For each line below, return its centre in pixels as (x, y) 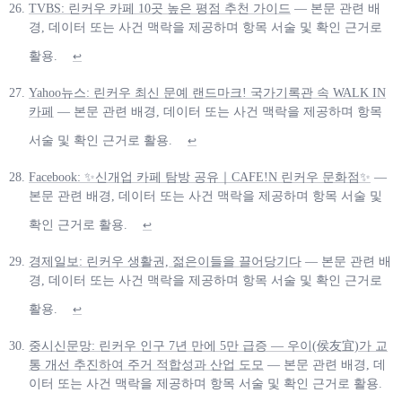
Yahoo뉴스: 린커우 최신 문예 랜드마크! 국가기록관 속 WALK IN (207, 92)
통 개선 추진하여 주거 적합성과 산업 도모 (146, 364)
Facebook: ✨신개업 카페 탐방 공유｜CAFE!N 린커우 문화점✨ (200, 177)
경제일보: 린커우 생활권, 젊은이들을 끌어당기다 (165, 261)
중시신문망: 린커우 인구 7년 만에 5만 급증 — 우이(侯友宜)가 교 (208, 345)
